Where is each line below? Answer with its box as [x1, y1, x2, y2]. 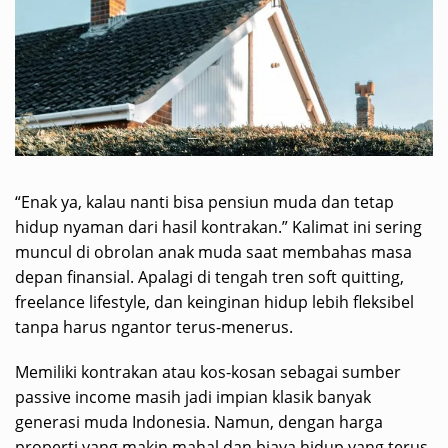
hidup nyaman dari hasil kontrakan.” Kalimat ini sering [15, 215, 422, 238]
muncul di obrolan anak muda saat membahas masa [15, 240, 412, 263]
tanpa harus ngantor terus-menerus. [15, 315, 293, 338]
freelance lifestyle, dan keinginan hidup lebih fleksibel [15, 290, 414, 313]
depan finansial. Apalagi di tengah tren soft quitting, [15, 265, 404, 288]
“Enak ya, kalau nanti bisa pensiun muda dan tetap [15, 190, 394, 213]
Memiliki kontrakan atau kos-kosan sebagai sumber [15, 360, 401, 383]
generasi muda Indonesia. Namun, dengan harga [15, 410, 383, 433]
